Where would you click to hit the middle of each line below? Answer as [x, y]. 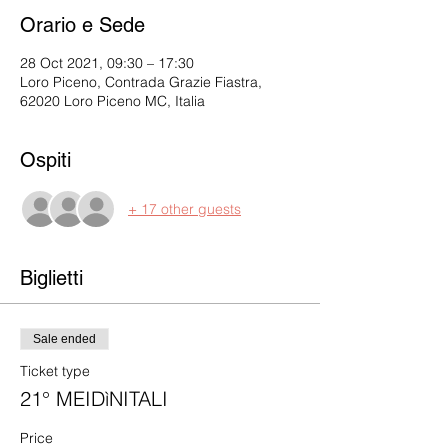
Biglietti [51, 278]
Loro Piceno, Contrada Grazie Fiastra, [141, 82]
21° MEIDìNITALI [94, 398]
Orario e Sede [82, 25]
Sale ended [64, 339]
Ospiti [45, 160]
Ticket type [55, 371]
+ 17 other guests [184, 208]
